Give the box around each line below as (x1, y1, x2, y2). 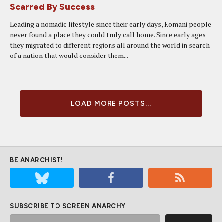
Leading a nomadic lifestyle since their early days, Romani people (10, 19, 211, 29)
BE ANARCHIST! (10, 156, 63, 164)
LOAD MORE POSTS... (71, 99, 151, 108)
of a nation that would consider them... (10, 51, 128, 60)
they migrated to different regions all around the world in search (10, 40, 210, 50)
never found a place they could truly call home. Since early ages (10, 30, 206, 39)
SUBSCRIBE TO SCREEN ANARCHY (10, 202, 126, 210)
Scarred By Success (10, 1, 95, 12)
